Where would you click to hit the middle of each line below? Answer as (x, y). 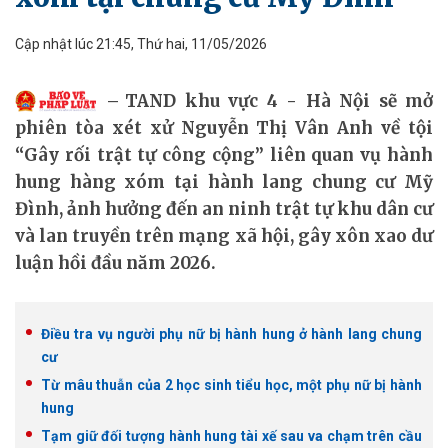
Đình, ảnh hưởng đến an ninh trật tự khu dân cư (224, 209)
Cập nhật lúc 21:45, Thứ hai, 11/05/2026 (141, 44)
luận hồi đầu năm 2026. (115, 263)
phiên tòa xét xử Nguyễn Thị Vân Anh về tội (224, 128)
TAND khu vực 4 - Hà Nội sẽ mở (279, 101)
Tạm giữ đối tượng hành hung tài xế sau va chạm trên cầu (231, 436)
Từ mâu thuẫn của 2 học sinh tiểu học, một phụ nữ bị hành (231, 385)
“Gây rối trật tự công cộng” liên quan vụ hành (224, 155)
